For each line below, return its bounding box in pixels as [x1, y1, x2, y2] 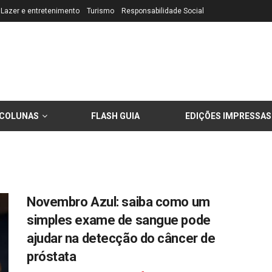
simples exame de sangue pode [27, 212, 211, 228]
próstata [27, 249, 76, 264]
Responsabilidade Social [121, 7, 204, 15]
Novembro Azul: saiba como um [27, 194, 210, 209]
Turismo [87, 7, 114, 15]
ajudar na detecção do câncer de [27, 231, 216, 246]
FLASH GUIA [91, 111, 140, 121]
